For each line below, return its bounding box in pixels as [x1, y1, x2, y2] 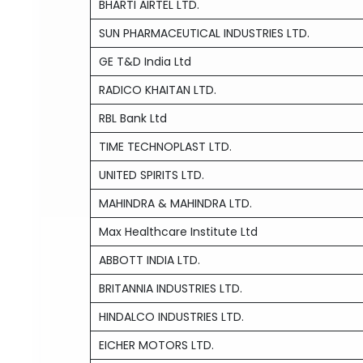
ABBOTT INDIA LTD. [99, 252, 201, 268]
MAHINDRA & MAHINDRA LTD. [99, 195, 253, 211]
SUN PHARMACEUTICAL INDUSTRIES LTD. [99, 25, 310, 41]
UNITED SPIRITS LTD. [99, 167, 205, 183]
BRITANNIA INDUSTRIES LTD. [99, 280, 243, 297]
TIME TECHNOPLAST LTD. [99, 139, 233, 155]
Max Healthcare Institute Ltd [99, 224, 258, 240]
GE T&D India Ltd [99, 53, 192, 70]
